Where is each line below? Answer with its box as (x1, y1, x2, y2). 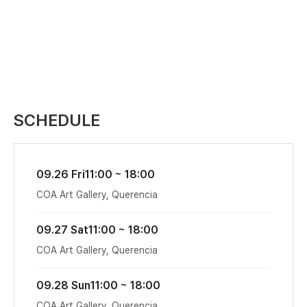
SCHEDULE (14, 110, 100, 131)
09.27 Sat (36, 223, 88, 236)
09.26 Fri (36, 167, 85, 181)
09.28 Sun (36, 278, 90, 292)
